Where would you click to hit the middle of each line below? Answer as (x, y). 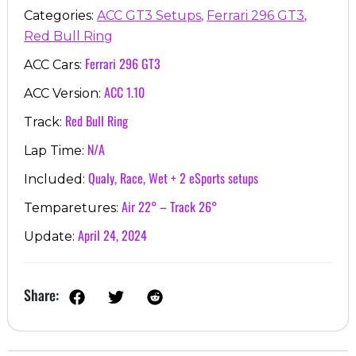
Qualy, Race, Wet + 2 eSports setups (173, 178)
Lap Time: (56, 151)
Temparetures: (73, 208)
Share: (41, 295)
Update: (51, 237)
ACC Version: (64, 94)
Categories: (60, 16)
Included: (56, 180)
